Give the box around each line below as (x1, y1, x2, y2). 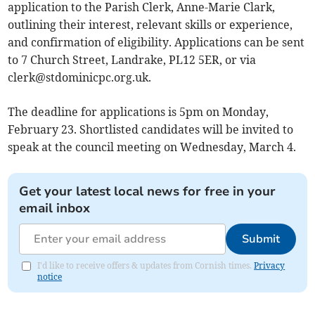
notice (37, 271, 63, 283)
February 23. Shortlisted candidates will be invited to (8, 122, 294, 137)
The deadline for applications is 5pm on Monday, (8, 105, 269, 120)
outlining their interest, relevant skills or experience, (8, 18, 293, 32)
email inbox (19, 200, 91, 217)
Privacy (254, 260, 285, 271)
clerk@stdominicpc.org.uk (8, 70, 149, 85)
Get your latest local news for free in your (19, 183, 276, 200)
